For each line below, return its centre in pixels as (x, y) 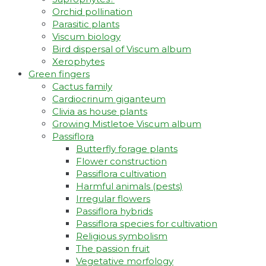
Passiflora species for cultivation (147, 224)
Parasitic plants (86, 24)
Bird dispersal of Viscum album (122, 49)
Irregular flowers (113, 199)
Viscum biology (86, 37)
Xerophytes (78, 62)
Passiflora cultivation (121, 174)
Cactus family (82, 87)
